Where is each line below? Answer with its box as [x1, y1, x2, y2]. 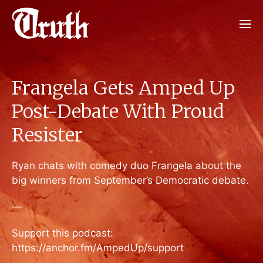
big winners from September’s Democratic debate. [12, 174, 249, 186]
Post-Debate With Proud [12, 100, 224, 123]
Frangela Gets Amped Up [12, 76, 235, 100]
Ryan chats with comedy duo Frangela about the [12, 160, 241, 171]
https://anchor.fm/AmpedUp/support [12, 241, 184, 254]
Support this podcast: [12, 227, 113, 239]
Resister [12, 123, 83, 147]
